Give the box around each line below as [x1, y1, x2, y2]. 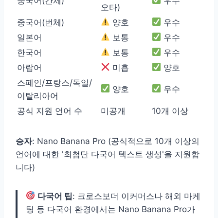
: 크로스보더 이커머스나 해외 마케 [73, 191, 201, 201]
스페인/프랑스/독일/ [17, 77, 92, 88]
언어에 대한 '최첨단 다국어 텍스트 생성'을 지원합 [16, 149, 200, 159]
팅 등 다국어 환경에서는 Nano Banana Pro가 [26, 204, 195, 214]
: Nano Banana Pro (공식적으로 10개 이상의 [32, 136, 200, 146]
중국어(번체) [17, 17, 64, 27]
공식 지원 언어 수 [17, 106, 82, 116]
